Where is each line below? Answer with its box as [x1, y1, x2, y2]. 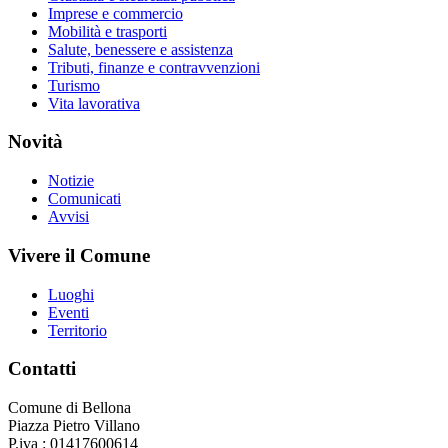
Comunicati [48, 190, 121, 208]
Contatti [8, 358, 76, 380]
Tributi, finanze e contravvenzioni [48, 58, 260, 76]
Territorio [48, 321, 107, 339]
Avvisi [48, 208, 89, 226]
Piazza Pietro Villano [8, 417, 140, 435]
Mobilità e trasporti [48, 22, 167, 40]
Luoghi [48, 285, 94, 303]
